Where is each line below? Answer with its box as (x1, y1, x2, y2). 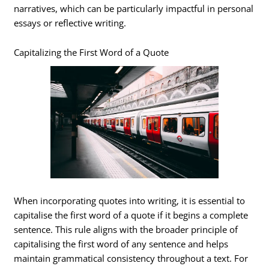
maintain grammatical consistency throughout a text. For (14, 252, 249, 265)
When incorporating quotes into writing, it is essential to (14, 195, 246, 207)
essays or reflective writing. (14, 16, 127, 29)
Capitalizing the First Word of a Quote (14, 46, 169, 59)
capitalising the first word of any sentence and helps (14, 238, 229, 250)
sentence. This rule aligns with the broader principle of (14, 223, 238, 236)
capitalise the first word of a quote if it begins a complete (14, 209, 249, 222)
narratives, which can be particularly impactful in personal (14, 2, 254, 14)
